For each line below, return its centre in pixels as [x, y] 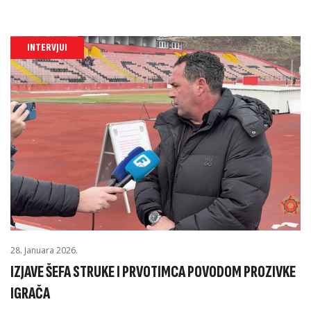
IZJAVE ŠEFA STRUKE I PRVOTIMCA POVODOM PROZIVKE [153, 271]
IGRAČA [30, 293]
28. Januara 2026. [44, 250]
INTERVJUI [47, 48]
